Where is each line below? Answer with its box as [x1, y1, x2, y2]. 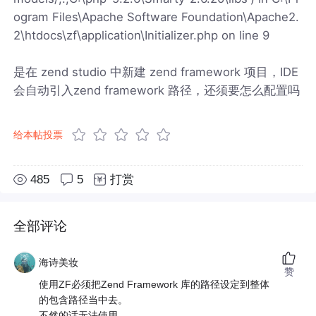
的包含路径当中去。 [39, 294, 128, 306]
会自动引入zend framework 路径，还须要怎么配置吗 [13, 83, 300, 97]
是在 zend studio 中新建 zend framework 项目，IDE [13, 64, 299, 79]
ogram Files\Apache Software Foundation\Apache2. [13, 9, 300, 24]
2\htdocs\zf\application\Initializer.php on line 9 [13, 28, 270, 42]
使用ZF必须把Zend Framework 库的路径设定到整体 [39, 279, 270, 291]
